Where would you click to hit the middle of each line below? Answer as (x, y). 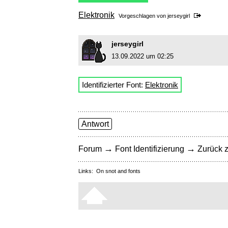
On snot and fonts (118, 171)
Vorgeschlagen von (143, 16)
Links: (87, 171)
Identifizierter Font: (113, 85)
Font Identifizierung (150, 149)
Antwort (95, 124)
